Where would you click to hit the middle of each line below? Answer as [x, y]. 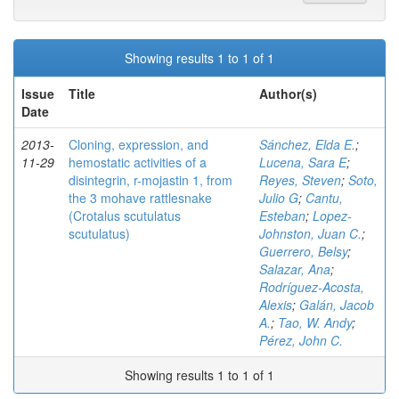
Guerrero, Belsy [303, 251]
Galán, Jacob [337, 305]
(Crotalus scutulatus [125, 216]
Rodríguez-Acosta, [312, 287]
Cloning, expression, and [138, 144]
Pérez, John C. [301, 340]
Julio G [279, 198]
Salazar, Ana [295, 269]
